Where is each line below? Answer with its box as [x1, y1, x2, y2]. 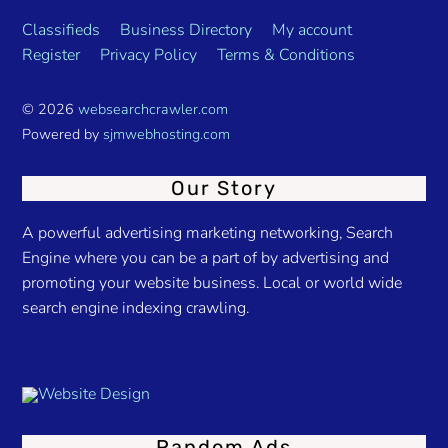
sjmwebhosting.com [103, 124, 231, 145]
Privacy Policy [100, 44, 198, 67]
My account [272, 19, 353, 42]
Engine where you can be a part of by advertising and [22, 246, 390, 269]
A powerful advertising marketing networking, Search [22, 221, 394, 244]
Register [22, 44, 81, 67]
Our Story [170, 175, 278, 200]
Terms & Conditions [217, 44, 356, 67]
